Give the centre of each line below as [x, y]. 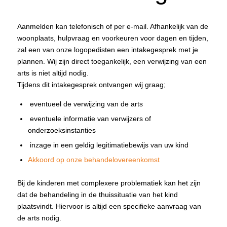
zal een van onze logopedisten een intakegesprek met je [107, 49]
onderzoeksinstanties [62, 130]
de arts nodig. [39, 218]
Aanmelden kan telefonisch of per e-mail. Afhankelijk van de [112, 26]
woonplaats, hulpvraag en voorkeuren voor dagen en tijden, [112, 38]
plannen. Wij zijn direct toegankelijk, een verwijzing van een [112, 61]
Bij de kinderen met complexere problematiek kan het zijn [109, 183]
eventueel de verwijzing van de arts [85, 104]
